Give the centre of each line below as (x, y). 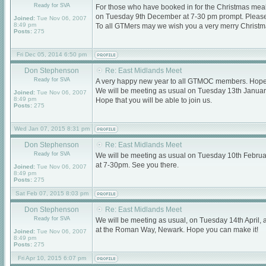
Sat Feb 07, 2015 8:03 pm (52, 193)
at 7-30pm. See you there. (137, 165)
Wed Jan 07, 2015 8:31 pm (52, 129)
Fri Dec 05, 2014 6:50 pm (52, 54)
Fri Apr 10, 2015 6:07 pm (52, 258)
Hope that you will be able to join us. (154, 100)
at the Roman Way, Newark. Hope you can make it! (177, 230)
